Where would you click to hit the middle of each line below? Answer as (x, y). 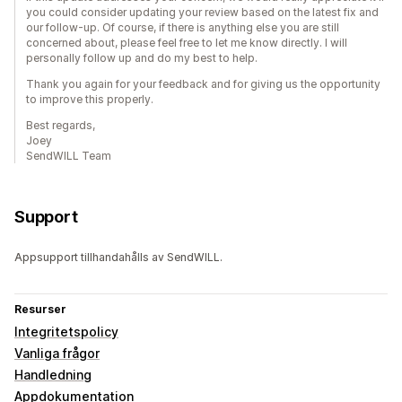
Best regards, (61, 126)
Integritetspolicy (66, 332)
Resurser (40, 310)
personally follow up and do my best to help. (142, 58)
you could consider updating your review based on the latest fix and (202, 13)
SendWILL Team (69, 156)
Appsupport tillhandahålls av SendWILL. (118, 258)
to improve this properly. (90, 100)
